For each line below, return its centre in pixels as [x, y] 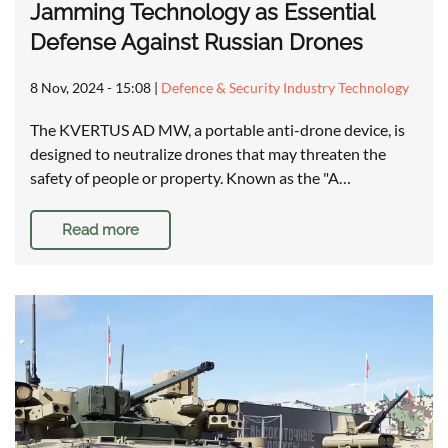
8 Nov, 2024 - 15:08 [90, 88]
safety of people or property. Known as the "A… [190, 178]
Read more [100, 230]
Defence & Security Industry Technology [285, 88]
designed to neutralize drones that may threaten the [208, 154]
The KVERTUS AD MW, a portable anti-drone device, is [217, 130]
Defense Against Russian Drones [196, 42]
